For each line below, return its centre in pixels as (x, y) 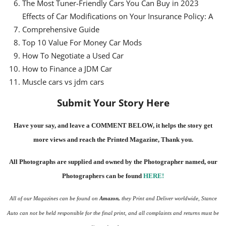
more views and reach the (70, 140)
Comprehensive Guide (61, 30)
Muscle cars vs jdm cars (63, 82)
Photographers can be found (103, 176)
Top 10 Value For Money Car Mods (82, 43)
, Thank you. (175, 140)
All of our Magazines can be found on (54, 199)
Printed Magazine (132, 140)
